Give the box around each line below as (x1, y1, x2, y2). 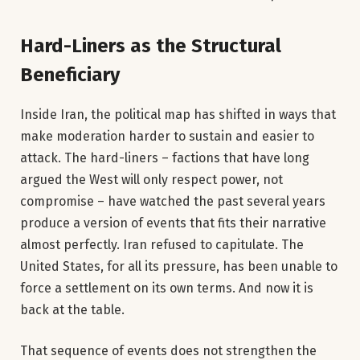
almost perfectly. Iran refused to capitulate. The (20, 236, 304, 252)
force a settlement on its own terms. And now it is (20, 280, 313, 296)
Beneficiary (20, 63, 120, 86)
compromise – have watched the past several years (20, 193, 325, 209)
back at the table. (20, 301, 125, 317)
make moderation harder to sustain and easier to (20, 128, 314, 144)
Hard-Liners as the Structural (20, 34, 281, 57)
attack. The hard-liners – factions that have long (20, 149, 309, 166)
